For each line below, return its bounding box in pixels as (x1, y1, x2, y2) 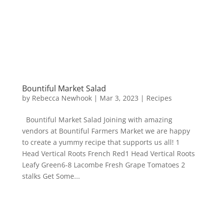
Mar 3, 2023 (99, 93, 138, 103)
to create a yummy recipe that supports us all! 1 (22, 137, 180, 147)
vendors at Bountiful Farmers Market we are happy (22, 126, 190, 136)
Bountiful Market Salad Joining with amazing (22, 114, 172, 124)
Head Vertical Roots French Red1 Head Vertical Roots (22, 148, 195, 158)
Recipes (146, 93, 172, 103)
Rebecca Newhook (31, 93, 92, 103)
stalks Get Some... (22, 171, 80, 181)
